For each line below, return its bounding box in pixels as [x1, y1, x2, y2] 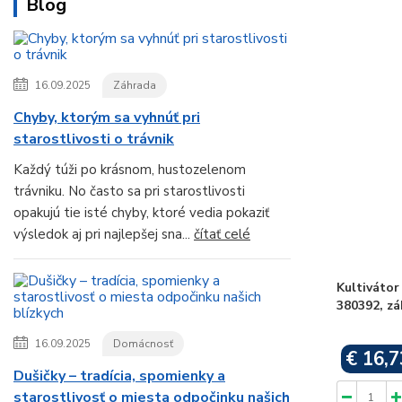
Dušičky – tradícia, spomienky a [13, 366, 225, 387]
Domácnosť [113, 336, 173, 352]
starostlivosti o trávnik [13, 129, 174, 150]
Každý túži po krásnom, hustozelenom [13, 161, 246, 179]
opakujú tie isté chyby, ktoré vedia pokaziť [13, 204, 269, 223]
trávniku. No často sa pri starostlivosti [13, 182, 245, 201]
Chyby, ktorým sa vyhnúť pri [13, 108, 200, 128]
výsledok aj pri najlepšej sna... [13, 225, 194, 244]
